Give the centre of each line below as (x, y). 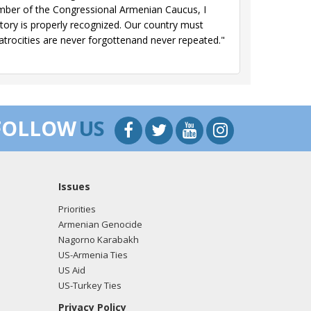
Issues (74, 186)
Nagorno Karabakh (98, 239)
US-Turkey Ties (90, 285)
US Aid (72, 270)
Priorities (77, 209)
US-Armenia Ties (93, 255)
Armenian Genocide (100, 224)
